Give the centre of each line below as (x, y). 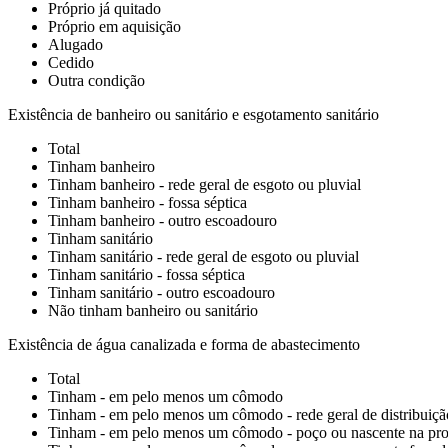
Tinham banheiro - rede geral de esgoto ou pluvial (204, 184)
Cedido (71, 62)
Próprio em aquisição (114, 26)
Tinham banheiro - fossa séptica (147, 202)
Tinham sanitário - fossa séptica (146, 274)
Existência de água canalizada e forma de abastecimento (184, 344)
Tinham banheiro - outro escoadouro (162, 220)
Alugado (75, 44)
